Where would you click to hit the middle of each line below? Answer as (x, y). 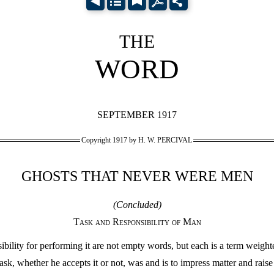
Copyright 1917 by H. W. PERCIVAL (137, 140)
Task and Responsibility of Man (137, 222)
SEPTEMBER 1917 (137, 115)
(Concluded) (137, 205)
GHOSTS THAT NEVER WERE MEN (137, 176)
